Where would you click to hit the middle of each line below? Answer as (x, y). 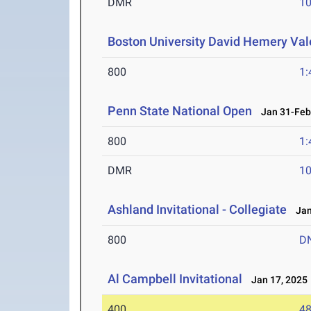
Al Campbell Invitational (175, 279)
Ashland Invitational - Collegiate (197, 209)
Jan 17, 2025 (277, 280)
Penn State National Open (180, 111)
